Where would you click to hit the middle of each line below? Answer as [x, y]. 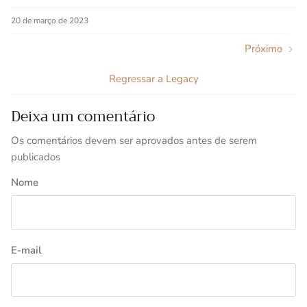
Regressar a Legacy [153, 79]
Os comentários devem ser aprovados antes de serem [134, 140]
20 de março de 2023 [50, 21]
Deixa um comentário [83, 116]
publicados [36, 157]
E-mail [26, 250]
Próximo [263, 49]
